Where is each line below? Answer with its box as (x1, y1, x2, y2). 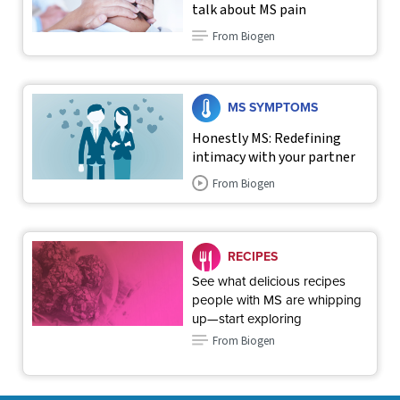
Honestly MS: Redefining (192, 129, 342, 149)
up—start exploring (192, 309, 303, 329)
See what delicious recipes (192, 271, 346, 292)
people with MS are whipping (192, 290, 362, 311)
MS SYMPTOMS (228, 97, 319, 117)
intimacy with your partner (192, 147, 356, 168)
